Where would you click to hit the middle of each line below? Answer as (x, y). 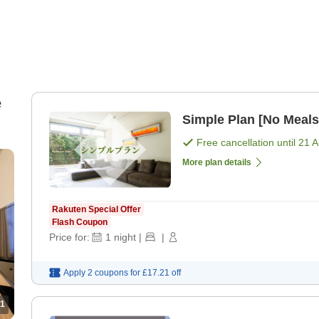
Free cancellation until (247, 143)
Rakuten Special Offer (96, 210)
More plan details (217, 163)
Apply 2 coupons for (102, 273)
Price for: (69, 237)
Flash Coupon (80, 223)
